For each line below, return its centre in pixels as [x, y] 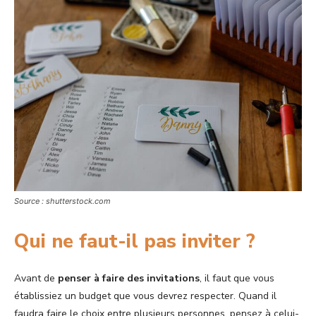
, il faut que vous [237, 279]
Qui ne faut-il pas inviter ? [135, 242]
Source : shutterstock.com [62, 201]
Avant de [36, 279]
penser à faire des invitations [129, 279]
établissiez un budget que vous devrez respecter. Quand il [145, 296]
